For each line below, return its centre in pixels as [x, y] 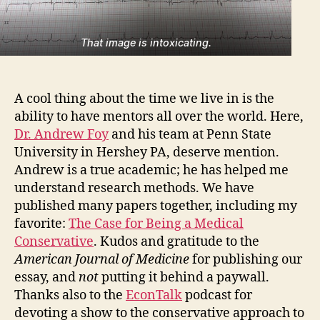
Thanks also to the [70, 296]
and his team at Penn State [190, 135]
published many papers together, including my [156, 206]
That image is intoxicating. [146, 43]
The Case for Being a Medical [156, 224]
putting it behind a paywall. [184, 278]
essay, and [46, 278]
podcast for [217, 296]
